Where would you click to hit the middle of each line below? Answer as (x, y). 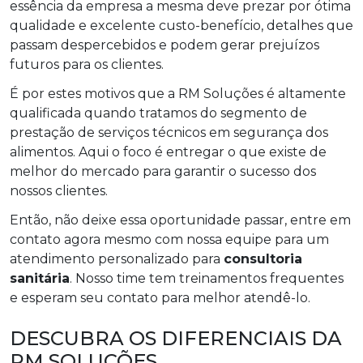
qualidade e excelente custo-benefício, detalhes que (181, 25)
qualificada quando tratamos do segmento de (158, 113)
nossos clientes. (59, 190)
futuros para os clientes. (87, 64)
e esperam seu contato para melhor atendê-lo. (160, 297)
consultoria (263, 258)
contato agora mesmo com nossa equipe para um (169, 239)
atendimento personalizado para (117, 258)
